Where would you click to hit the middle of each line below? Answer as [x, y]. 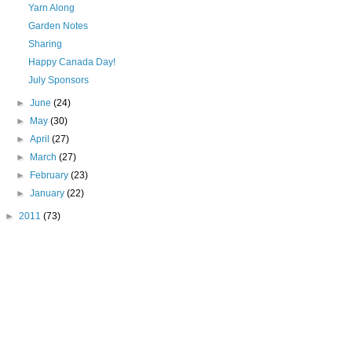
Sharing [45, 44]
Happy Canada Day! [71, 62]
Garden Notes [58, 26]
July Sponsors [58, 80]
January [49, 193]
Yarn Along [51, 8]
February [51, 175]
